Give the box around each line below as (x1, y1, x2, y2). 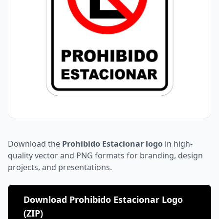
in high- (163, 138, 193, 149)
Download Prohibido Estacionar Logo (23, 194, 183, 205)
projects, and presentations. (8, 162, 112, 173)
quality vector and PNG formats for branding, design (8, 150, 203, 161)
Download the (8, 138, 62, 149)
